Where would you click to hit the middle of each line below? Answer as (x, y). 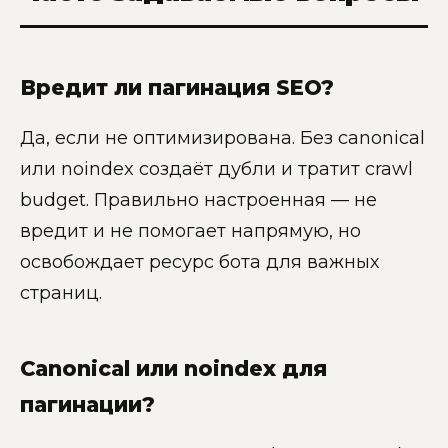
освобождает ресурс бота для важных (199, 261)
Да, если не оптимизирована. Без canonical (222, 137)
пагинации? (87, 404)
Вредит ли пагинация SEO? (177, 88)
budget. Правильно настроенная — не (198, 199)
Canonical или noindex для (173, 368)
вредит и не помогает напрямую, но (190, 230)
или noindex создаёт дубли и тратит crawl (216, 168)
